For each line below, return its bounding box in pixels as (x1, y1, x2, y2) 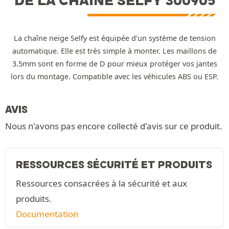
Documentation (16, 208, 78, 220)
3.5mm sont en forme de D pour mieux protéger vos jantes (12, 58, 217, 68)
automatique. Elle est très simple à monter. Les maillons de (12, 45, 217, 56)
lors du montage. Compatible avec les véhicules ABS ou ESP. (11, 71, 218, 81)
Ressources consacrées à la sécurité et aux (16, 177, 187, 189)
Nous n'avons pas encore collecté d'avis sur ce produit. (5, 120, 222, 132)
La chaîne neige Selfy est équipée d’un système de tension (13, 33, 216, 43)
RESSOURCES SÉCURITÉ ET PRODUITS (16, 158, 212, 171)
